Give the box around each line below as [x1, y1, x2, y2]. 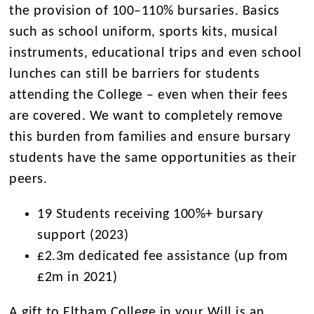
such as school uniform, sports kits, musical [9, 25, 278, 39]
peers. [9, 172, 48, 186]
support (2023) [37, 228, 129, 243]
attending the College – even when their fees [9, 88, 288, 102]
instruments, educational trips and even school [9, 46, 302, 60]
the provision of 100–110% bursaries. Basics [9, 4, 280, 18]
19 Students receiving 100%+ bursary [37, 207, 264, 221]
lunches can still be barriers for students [9, 67, 260, 81]
